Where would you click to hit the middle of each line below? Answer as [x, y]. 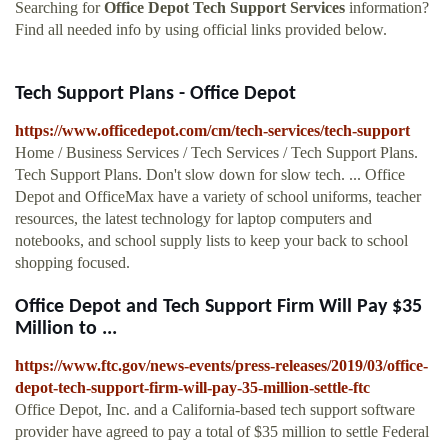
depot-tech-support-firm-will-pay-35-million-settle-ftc [192, 388]
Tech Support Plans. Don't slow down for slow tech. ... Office [210, 175]
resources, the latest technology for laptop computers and [193, 219]
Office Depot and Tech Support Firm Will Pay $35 [218, 307]
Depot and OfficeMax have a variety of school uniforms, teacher [218, 197]
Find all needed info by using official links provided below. [201, 30]
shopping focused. [72, 263]
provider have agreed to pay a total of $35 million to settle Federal [222, 432]
